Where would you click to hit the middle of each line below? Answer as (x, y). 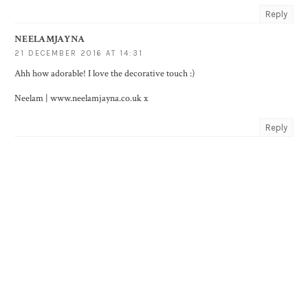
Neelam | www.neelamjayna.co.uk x (81, 99)
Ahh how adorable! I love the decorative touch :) (104, 74)
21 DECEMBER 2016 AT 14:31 (79, 54)
